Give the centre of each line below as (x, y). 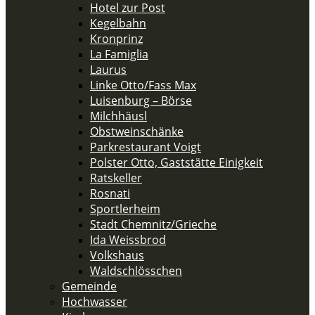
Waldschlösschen (136, 271)
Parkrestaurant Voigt (146, 147)
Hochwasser (95, 302)
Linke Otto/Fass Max (143, 85)
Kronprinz (116, 39)
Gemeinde (89, 286)
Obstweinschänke (137, 131)
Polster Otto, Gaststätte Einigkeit (176, 162)
